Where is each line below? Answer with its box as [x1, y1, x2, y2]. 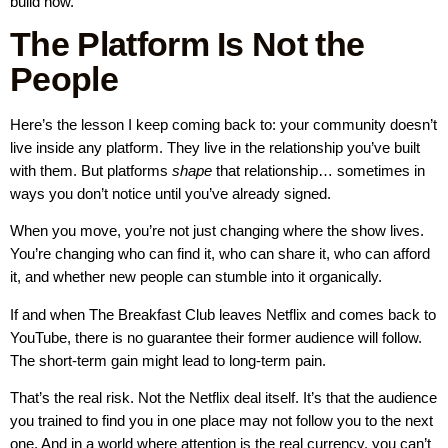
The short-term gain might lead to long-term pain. [10, 351, 326, 369]
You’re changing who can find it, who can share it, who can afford [10, 245, 430, 263]
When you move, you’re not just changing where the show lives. [10, 222, 424, 240]
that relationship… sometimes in [212, 161, 425, 179]
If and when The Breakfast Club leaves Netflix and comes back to [10, 305, 436, 323]
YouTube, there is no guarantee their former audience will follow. [10, 328, 422, 346]
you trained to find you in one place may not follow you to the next [10, 412, 433, 430]
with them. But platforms [10, 161, 172, 179]
